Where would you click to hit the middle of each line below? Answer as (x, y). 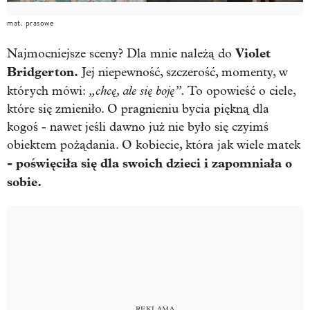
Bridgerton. (43, 72)
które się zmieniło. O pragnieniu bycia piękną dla (138, 109)
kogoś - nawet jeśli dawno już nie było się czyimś (138, 127)
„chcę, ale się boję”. (137, 90)
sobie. (24, 182)
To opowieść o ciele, (240, 91)
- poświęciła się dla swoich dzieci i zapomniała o (149, 163)
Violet (253, 53)
